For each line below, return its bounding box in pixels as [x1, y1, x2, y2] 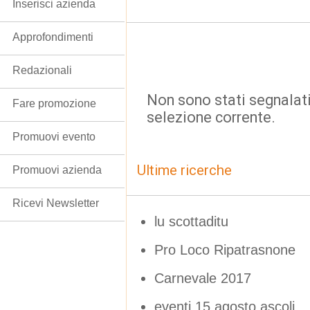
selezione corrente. [147, 109, 275, 126]
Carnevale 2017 [154, 270, 251, 286]
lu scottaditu [154, 213, 228, 229]
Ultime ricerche [137, 162, 232, 179]
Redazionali [12, 64, 72, 76]
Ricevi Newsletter [12, 197, 99, 209]
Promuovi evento [12, 131, 95, 143]
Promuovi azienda [12, 164, 102, 176]
